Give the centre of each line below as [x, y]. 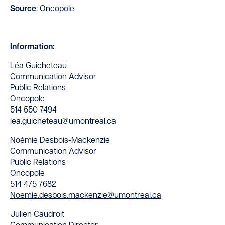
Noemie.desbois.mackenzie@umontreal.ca [86, 196]
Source [23, 9]
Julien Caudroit [37, 215]
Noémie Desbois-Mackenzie [60, 141]
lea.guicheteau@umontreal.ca [63, 122]
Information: [32, 47]
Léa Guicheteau [38, 67]
